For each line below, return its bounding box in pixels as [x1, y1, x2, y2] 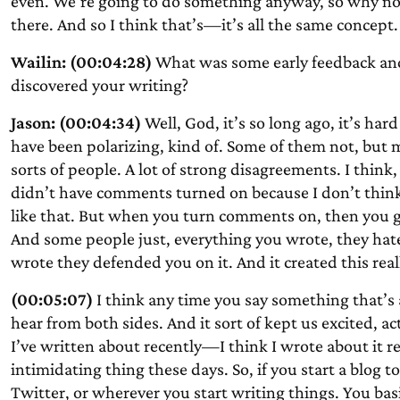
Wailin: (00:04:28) [10, 52, 152, 71]
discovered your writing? [10, 75, 188, 95]
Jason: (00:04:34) [10, 112, 141, 132]
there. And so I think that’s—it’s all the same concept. [10, 14, 398, 34]
